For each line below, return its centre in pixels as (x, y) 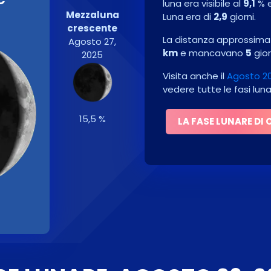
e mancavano (212, 53)
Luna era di (188, 17)
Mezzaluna (92, 15)
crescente (93, 28)
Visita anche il (195, 76)
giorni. (242, 17)
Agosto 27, (93, 41)
